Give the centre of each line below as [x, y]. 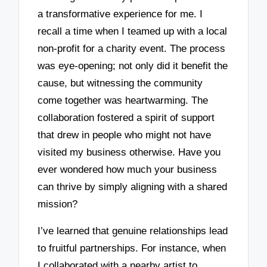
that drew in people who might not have [125, 135]
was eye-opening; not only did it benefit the [133, 66]
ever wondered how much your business [128, 170]
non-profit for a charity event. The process [132, 49]
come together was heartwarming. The [123, 101]
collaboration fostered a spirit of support [126, 118]
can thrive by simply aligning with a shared [133, 187]
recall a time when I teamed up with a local [133, 32]
